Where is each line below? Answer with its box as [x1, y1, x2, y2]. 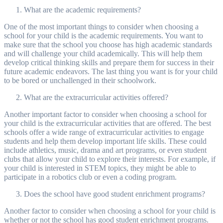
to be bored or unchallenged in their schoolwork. [4, 76, 156, 85]
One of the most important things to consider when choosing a [4, 22, 199, 31]
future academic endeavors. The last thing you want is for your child [4, 67, 218, 76]
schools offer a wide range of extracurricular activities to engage [4, 127, 204, 136]
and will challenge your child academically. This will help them [4, 49, 202, 58]
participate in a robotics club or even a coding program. [4, 172, 177, 181]
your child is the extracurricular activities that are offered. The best [4, 118, 211, 127]
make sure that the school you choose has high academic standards [4, 40, 212, 49]
